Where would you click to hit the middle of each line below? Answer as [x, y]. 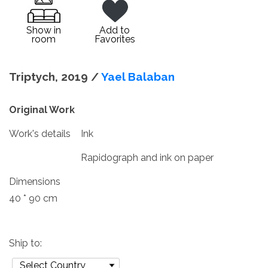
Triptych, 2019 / [55, 77]
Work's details [40, 134]
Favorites [115, 39]
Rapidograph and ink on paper [147, 158]
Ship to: [25, 243]
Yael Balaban [138, 77]
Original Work [42, 110]
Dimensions [35, 182]
